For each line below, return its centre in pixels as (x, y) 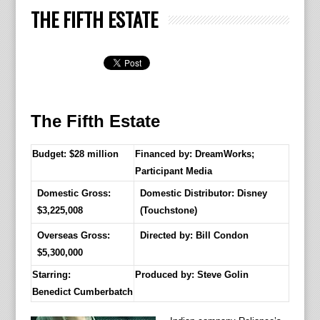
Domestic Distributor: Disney (203, 194)
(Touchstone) (168, 211)
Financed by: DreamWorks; (194, 154)
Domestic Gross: (74, 194)
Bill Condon (222, 236)
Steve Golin (222, 275)
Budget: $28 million (75, 154)
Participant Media (173, 171)
